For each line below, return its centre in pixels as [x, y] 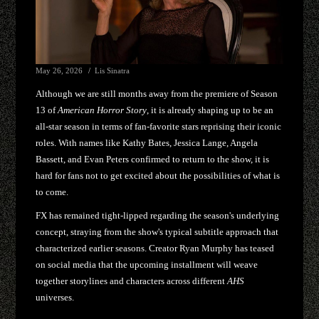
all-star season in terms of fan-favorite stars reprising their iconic [159, 126]
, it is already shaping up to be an [210, 110]
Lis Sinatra [113, 70]
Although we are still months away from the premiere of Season [157, 93]
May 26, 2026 [59, 70]
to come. [52, 192]
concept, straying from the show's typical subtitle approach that [157, 231]
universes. [55, 297]
